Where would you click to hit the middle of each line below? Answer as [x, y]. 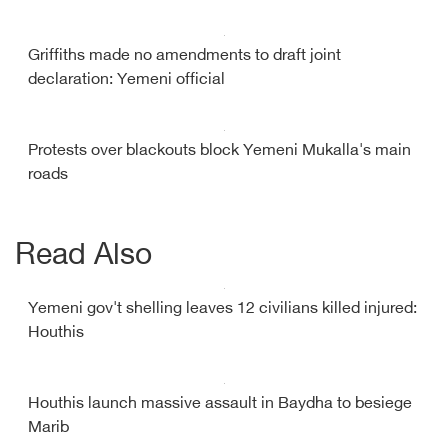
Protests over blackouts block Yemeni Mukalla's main [219, 151]
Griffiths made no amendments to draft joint [184, 56]
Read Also [83, 256]
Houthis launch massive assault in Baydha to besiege [220, 404]
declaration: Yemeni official [126, 80]
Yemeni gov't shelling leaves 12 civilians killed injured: [222, 309]
